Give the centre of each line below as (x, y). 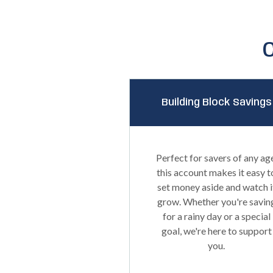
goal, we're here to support (216, 231)
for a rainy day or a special (216, 216)
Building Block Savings (216, 103)
